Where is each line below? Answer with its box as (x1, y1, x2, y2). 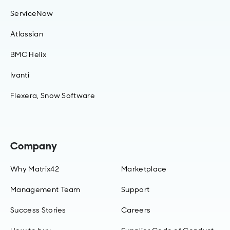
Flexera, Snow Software (10, 91, 95, 101)
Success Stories (10, 205, 66, 215)
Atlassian (10, 29, 43, 39)
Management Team (10, 185, 81, 195)
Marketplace (121, 164, 167, 174)
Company (10, 139, 57, 153)
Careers (121, 205, 151, 215)
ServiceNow (10, 9, 53, 18)
